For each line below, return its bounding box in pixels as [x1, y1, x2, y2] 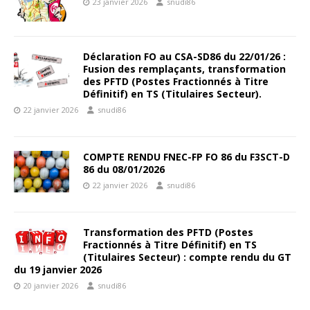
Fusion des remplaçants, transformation [83, 62, 286, 75]
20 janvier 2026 [24, 280, 78, 291]
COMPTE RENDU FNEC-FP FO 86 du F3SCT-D [83, 149, 290, 163]
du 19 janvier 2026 [14, 262, 102, 276]
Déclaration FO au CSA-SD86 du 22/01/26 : [83, 49, 286, 63]
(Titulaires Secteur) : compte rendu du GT [83, 250, 291, 264]
